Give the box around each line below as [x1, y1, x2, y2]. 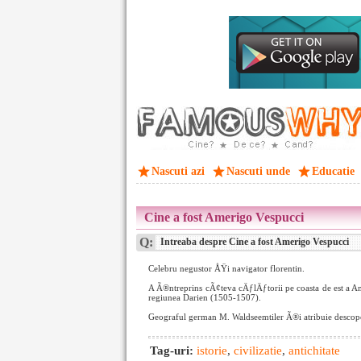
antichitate [288, 344, 340, 357]
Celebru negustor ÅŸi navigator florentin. [148, 263, 305, 273]
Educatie [312, 165, 355, 177]
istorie [197, 344, 227, 357]
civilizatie [234, 344, 282, 357]
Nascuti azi [151, 165, 205, 177]
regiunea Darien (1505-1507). [148, 293, 261, 302]
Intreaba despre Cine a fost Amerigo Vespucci [158, 236, 349, 247]
